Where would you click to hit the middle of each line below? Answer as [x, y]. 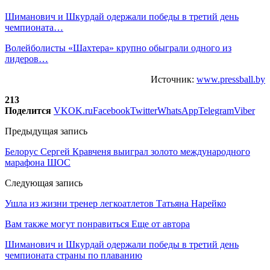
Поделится [28, 110]
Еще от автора [161, 224]
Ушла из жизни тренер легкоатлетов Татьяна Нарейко [115, 203]
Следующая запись [44, 183]
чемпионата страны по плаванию [74, 255]
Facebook [111, 110]
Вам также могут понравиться [67, 224]
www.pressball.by [231, 79]
